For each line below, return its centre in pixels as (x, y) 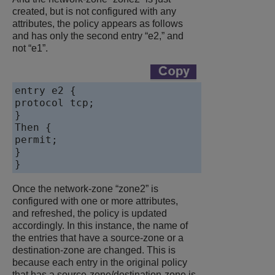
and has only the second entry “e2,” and (98, 36)
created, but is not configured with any (94, 12)
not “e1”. (30, 48)
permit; (36, 140)
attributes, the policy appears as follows (98, 24)
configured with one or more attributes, (95, 201)
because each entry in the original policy (100, 263)
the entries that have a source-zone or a (98, 238)
